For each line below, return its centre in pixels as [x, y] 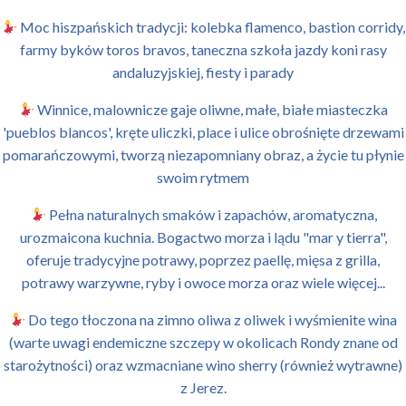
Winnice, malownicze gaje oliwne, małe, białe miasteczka [212, 109]
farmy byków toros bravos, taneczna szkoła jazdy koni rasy [203, 49]
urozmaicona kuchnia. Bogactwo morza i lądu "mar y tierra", [203, 237]
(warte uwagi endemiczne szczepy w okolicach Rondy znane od [203, 342]
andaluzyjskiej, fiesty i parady [203, 72]
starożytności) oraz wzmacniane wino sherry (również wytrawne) [203, 365]
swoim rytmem [203, 177]
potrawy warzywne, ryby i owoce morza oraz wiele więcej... [203, 282]
